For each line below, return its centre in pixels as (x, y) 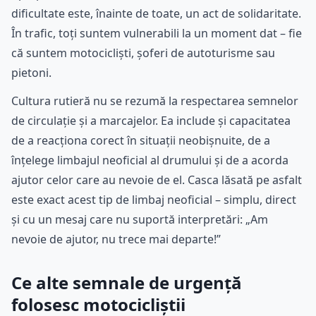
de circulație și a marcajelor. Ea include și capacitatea (151, 121)
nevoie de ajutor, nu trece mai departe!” (116, 239)
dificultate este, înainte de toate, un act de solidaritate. (156, 14)
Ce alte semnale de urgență (127, 283)
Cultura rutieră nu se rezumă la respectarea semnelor (155, 101)
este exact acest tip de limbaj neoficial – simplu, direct (154, 200)
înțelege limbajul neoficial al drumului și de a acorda (150, 160)
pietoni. (31, 73)
